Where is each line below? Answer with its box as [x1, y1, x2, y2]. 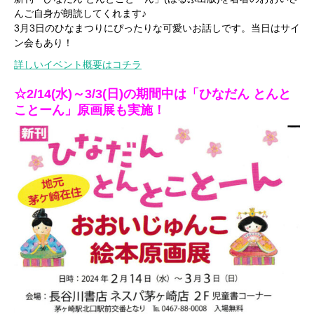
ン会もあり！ [14, 36, 73, 48]
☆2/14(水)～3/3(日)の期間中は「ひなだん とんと [14, 86, 291, 101]
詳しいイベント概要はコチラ [14, 58, 142, 70]
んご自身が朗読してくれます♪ [14, 7, 146, 19]
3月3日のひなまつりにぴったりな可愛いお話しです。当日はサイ [14, 22, 300, 34]
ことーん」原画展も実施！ [14, 102, 165, 117]
